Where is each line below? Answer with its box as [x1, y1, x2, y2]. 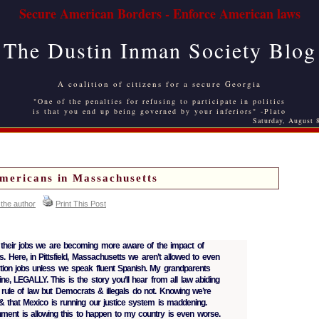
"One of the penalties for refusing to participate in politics [33, 96, 286, 106]
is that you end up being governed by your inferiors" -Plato [33, 106, 286, 116]
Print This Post [56, 199, 106, 208]
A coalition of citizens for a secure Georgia [58, 78, 261, 89]
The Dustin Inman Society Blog [3, 36, 316, 64]
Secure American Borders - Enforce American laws [19, 4, 300, 23]
